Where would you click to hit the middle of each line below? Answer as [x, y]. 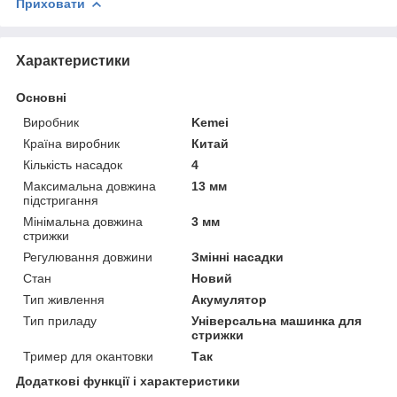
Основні [41, 97]
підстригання [61, 200]
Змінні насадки [238, 257]
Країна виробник [71, 143]
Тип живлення [64, 299]
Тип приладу [60, 320]
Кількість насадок [73, 164]
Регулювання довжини [88, 257]
